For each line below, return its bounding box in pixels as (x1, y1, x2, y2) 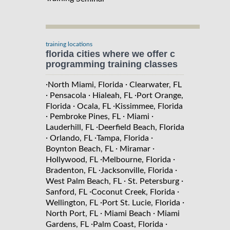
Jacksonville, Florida (101, 166, 173, 175)
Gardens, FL (46, 220, 89, 228)
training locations (46, 41, 92, 47)
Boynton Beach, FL (46, 145, 113, 154)
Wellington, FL (46, 199, 98, 207)
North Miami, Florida (48, 80, 123, 89)
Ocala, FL (77, 102, 111, 110)
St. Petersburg (128, 177, 179, 186)
